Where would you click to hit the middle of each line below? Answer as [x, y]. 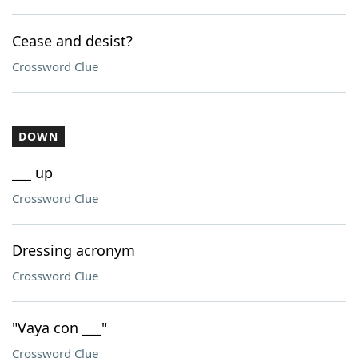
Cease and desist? [72, 41]
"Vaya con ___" [60, 328]
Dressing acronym [74, 250]
